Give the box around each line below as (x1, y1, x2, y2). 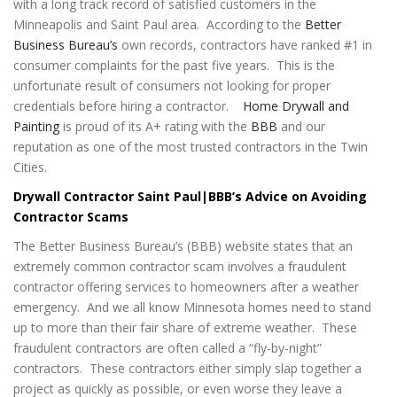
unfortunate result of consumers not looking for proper (13, 77, 331, 95)
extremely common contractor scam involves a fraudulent (13, 258, 346, 276)
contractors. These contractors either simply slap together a (13, 360, 362, 378)
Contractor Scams (13, 208, 128, 226)
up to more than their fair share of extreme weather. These (13, 319, 357, 337)
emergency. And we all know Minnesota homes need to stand (13, 299, 371, 316)
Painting (13, 118, 59, 136)
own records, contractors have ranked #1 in (118, 36, 372, 54)
